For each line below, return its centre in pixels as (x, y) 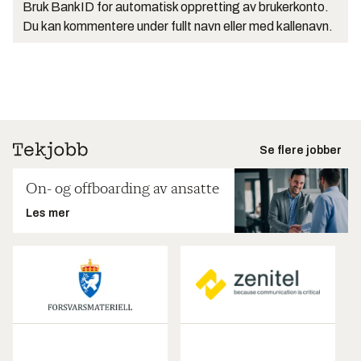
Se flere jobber (301, 151)
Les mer (48, 214)
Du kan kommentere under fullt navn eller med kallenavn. (178, 27)
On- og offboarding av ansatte (122, 190)
